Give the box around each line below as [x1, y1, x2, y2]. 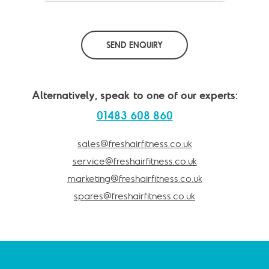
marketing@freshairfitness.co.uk [67, 172, 202, 185]
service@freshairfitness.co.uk [72, 155, 197, 168]
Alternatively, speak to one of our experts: [31, 88, 238, 103]
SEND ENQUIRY [106, 40, 163, 51]
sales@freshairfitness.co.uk [77, 138, 192, 150]
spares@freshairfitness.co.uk [74, 190, 195, 202]
